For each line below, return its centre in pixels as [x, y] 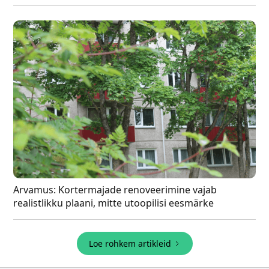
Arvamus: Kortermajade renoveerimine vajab [115, 189]
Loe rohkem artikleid [130, 243]
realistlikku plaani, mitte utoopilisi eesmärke [114, 203]
